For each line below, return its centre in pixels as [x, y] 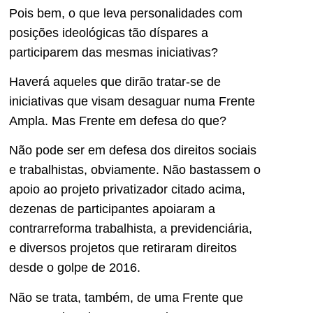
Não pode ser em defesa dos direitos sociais [133, 151]
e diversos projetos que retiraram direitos [123, 248]
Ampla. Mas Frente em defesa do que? [118, 121]
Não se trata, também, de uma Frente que [126, 297]
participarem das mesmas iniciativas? [114, 52]
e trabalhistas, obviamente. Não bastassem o [135, 170]
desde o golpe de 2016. [75, 268]
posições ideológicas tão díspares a [109, 32]
